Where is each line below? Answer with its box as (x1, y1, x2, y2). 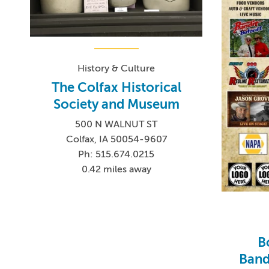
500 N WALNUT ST (75, 119, 158, 130)
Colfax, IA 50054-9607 (65, 134, 167, 145)
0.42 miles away (81, 164, 151, 175)
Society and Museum (53, 97, 180, 112)
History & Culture (77, 63, 156, 74)
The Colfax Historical (51, 80, 181, 95)
